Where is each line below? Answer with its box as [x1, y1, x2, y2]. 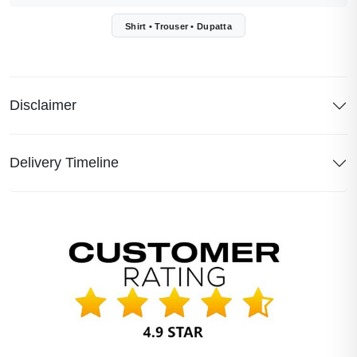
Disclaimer [10, 97, 76, 113]
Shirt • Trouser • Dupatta [125, 22, 232, 31]
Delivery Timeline [10, 155, 119, 171]
